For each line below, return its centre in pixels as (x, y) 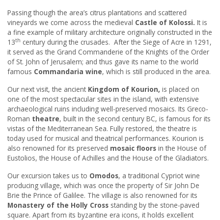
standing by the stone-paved (154, 205)
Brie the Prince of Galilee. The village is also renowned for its (102, 195)
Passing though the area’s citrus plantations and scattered (97, 13)
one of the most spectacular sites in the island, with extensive (103, 99)
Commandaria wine (68, 72)
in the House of (181, 148)
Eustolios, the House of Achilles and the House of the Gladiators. (108, 158)
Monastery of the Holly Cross (58, 205)
